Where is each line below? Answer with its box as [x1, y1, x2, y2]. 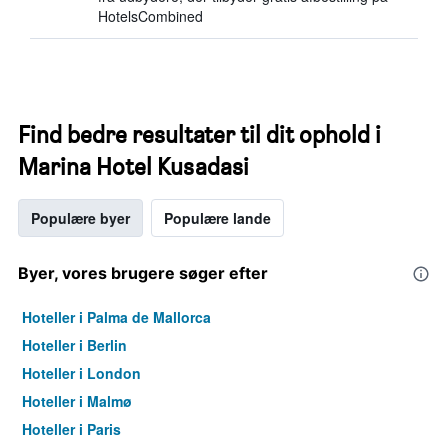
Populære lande [164, 208, 271, 228]
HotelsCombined [98, 6, 203, 26]
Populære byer [31, 208, 130, 228]
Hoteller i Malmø [22, 391, 132, 411]
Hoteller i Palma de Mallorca [22, 307, 211, 327]
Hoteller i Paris [22, 419, 121, 439]
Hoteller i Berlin [22, 335, 127, 355]
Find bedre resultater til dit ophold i [18, 120, 381, 149]
